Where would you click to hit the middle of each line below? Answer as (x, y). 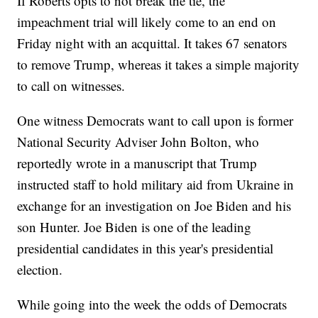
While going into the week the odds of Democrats (152, 305)
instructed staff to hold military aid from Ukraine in (156, 185)
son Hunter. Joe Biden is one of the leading (135, 227)
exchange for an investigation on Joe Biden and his (154, 206)
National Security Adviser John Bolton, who (138, 142)
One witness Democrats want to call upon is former (155, 121)
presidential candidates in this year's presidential (146, 248)
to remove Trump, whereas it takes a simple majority (159, 65)
